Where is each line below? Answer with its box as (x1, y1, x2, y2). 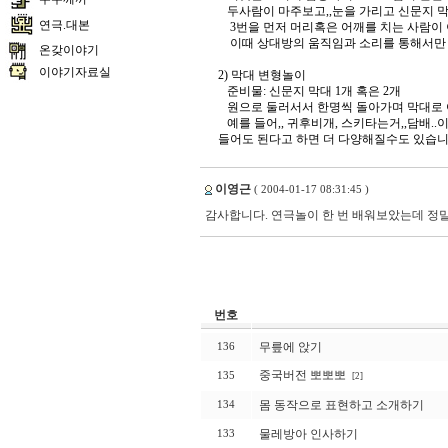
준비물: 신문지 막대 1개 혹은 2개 (218, 84, 401, 98)
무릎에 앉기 (259, 340, 322, 354)
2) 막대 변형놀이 (218, 68, 306, 82)
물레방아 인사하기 (259, 427, 358, 441)
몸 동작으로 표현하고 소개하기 (259, 398, 424, 412)
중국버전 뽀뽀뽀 (259, 368, 346, 382)
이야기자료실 (39, 65, 111, 79)
